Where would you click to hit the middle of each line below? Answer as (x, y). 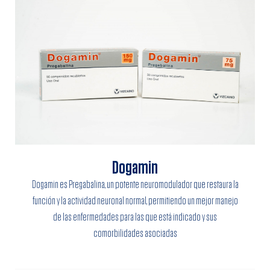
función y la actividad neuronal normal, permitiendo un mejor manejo (135, 202)
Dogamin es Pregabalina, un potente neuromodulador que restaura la (135, 185)
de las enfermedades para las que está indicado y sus (135, 218)
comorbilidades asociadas (135, 234)
